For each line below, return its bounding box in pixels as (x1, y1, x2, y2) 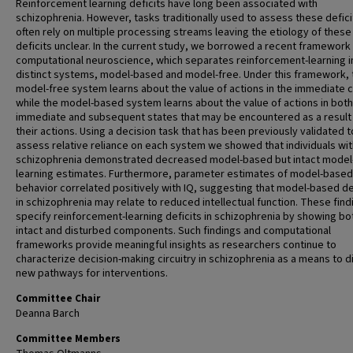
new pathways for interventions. (16, 266, 168, 281)
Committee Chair (16, 292, 100, 306)
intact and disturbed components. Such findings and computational (16, 223, 331, 239)
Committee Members (16, 332, 121, 346)
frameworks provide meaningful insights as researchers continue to (16, 237, 336, 253)
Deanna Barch (16, 306, 80, 321)
